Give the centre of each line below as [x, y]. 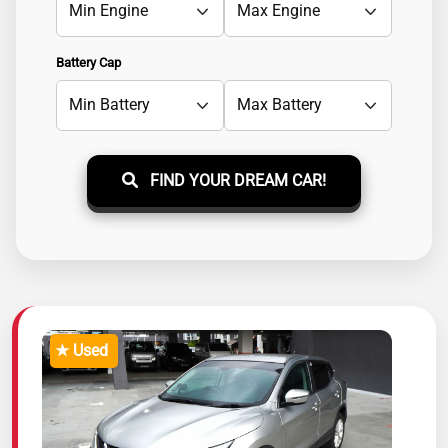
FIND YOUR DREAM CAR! [236, 180]
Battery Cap [88, 62]
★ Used [81, 351]
